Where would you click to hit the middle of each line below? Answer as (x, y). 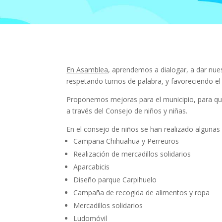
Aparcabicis (92, 167)
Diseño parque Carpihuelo (115, 180)
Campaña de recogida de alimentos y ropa (142, 193)
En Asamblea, (88, 70)
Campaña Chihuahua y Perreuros (126, 141)
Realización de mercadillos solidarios (132, 154)
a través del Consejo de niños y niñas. (127, 111)
